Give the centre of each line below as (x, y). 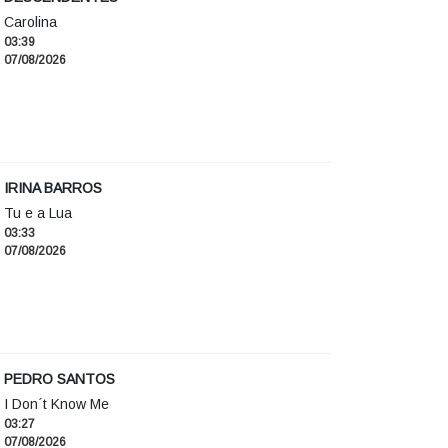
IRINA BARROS (53, 188)
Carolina (30, 22)
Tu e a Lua (38, 213)
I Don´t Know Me (56, 404)
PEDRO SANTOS (59, 379)
